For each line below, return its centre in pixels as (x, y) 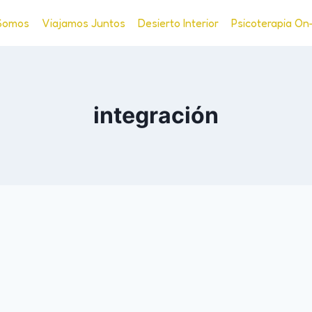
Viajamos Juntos (84, 23)
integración (156, 115)
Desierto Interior (179, 23)
